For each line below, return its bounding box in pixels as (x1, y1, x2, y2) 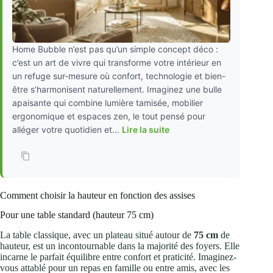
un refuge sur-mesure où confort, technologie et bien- (12, 70, 225, 81)
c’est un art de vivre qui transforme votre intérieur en (12, 57, 221, 68)
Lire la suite (122, 124, 169, 135)
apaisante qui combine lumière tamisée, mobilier (12, 97, 203, 108)
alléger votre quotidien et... (12, 124, 122, 135)
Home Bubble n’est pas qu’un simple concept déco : (12, 43, 218, 54)
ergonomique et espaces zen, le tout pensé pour (12, 110, 205, 121)
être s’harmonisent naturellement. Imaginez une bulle (12, 83, 222, 94)
